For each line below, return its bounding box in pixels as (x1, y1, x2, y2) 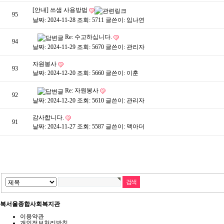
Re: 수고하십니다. (65, 33, 113, 41)
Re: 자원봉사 (65, 87, 100, 94)
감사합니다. (32, 114, 65, 121)
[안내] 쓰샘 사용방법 (32, 6, 89, 14)
